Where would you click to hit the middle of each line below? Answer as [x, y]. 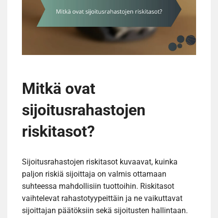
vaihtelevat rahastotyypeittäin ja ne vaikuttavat [102, 199]
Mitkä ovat [59, 89]
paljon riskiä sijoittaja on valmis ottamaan [94, 174]
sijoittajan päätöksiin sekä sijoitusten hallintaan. [105, 211]
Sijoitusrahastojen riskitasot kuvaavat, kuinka [100, 162]
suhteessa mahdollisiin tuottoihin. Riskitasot [98, 186]
